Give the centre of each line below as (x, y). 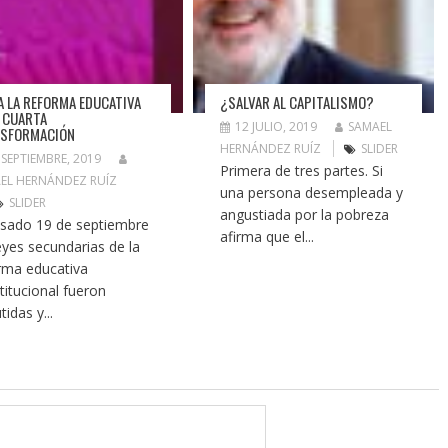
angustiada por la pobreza (305, 214)
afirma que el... (267, 236)
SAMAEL (370, 126)
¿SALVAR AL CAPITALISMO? (297, 101)
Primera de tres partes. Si (302, 170)
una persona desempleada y (312, 192)
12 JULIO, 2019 (276, 126)
